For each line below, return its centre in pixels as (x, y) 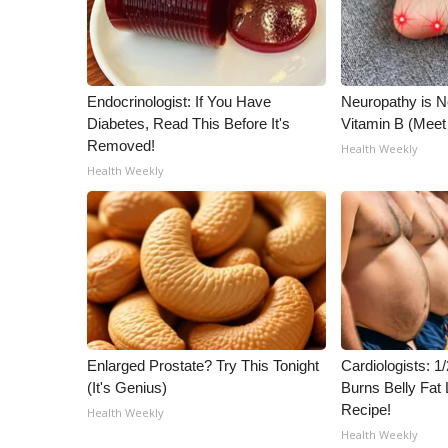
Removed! (121, 145)
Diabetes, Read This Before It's (188, 123)
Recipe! (366, 409)
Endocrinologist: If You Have (179, 101)
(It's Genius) (127, 387)
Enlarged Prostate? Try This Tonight (203, 365)
